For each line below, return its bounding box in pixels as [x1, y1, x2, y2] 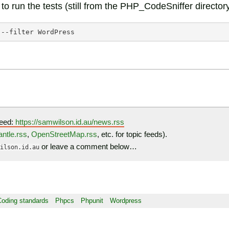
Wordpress [110, 196, 142, 204]
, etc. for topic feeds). [97, 129, 167, 139]
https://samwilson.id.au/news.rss [15, 117, 124, 126]
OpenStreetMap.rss [31, 129, 97, 139]
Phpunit [81, 196, 104, 204]
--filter [1, 28, 34, 36]
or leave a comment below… [39, 142, 137, 151]
